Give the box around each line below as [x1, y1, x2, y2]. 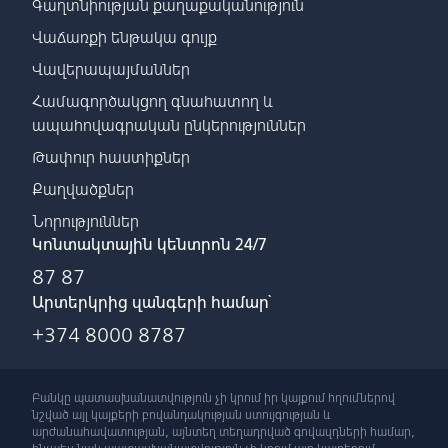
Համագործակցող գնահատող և [32, 91, 273, 112]
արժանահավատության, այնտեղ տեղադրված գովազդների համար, [32, 424, 415, 440]
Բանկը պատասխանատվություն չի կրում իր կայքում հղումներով [32, 390, 395, 406]
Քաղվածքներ [32, 179, 134, 200]
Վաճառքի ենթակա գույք [32, 27, 217, 48]
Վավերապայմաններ [32, 59, 190, 80]
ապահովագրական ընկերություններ [32, 115, 306, 136]
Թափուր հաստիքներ [32, 147, 190, 168]
